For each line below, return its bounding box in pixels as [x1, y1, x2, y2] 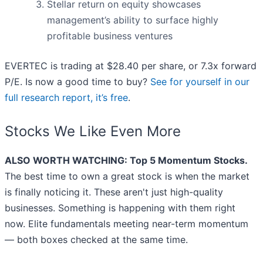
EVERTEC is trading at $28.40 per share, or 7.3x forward [5, 60, 257, 72]
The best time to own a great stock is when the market [5, 170, 249, 183]
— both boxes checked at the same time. [5, 234, 188, 246]
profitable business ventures [47, 30, 173, 42]
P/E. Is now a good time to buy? [5, 76, 150, 88]
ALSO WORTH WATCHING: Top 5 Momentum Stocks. [5, 154, 248, 167]
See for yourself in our [150, 76, 249, 88]
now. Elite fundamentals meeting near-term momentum [5, 218, 248, 230]
